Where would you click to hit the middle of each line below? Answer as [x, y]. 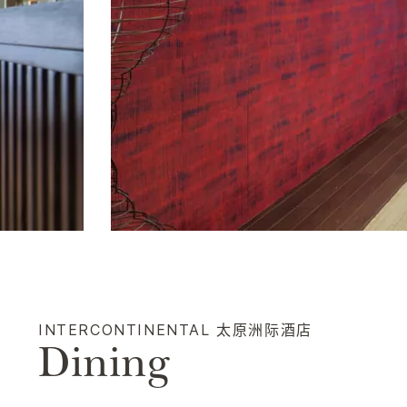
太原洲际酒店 [264, 329]
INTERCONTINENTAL [124, 329]
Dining [104, 367]
